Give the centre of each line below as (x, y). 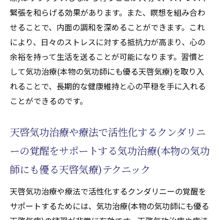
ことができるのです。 (49, 100)
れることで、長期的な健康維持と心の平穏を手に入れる (108, 86)
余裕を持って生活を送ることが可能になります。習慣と (107, 56)
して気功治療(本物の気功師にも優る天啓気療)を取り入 (107, 71)
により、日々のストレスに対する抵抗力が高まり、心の (108, 41)
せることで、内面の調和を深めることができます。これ (107, 27)
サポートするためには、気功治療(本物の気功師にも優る (110, 206)
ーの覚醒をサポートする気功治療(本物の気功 (110, 150)
